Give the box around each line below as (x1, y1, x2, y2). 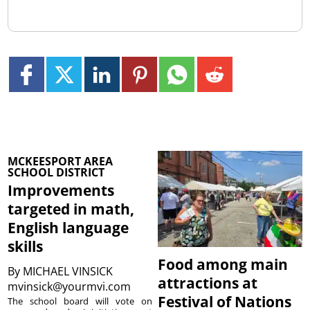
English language (8, 217, 129, 237)
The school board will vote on (8, 294, 152, 307)
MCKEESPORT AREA (8, 153, 113, 169)
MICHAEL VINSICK (23, 263, 113, 279)
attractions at (158, 273, 258, 293)
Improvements (8, 180, 115, 200)
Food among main (158, 254, 289, 274)
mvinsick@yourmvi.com (8, 278, 134, 294)
